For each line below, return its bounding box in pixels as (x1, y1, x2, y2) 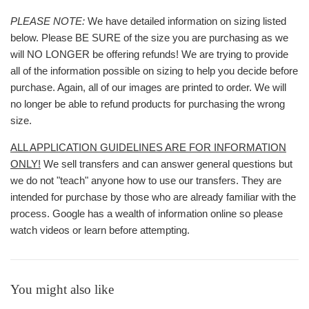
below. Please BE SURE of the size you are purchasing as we (10, 31, 288, 43)
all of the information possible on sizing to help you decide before (10, 64, 298, 77)
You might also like (10, 281, 114, 297)
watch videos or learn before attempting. (10, 223, 190, 236)
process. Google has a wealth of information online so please (10, 207, 283, 219)
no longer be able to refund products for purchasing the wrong (10, 97, 285, 110)
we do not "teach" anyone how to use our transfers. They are (10, 174, 281, 186)
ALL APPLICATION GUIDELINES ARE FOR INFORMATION (10, 141, 286, 153)
